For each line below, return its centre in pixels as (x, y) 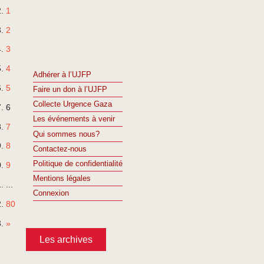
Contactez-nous (60, 149)
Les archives (66, 239)
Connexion (51, 194)
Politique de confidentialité (78, 164)
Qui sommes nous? (66, 134)
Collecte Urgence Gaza (72, 105)
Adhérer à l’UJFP (62, 75)
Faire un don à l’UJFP (70, 90)
